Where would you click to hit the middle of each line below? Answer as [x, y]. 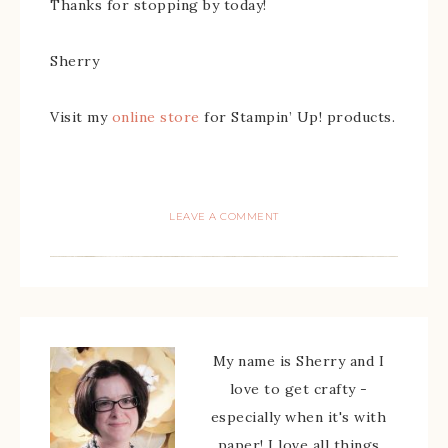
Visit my [81, 117]
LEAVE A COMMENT [224, 217]
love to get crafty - [298, 389]
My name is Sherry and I [298, 361]
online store [155, 117]
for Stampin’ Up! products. [297, 117]
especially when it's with [298, 417]
